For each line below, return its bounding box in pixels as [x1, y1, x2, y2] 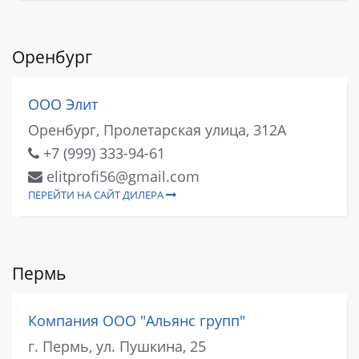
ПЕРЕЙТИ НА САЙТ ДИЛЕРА [28, 188, 166, 203]
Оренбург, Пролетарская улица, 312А [28, 120, 286, 139]
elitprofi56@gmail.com [42, 167, 200, 186]
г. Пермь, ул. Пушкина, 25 [28, 336, 206, 356]
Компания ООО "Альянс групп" [28, 311, 245, 331]
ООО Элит [28, 95, 98, 115]
